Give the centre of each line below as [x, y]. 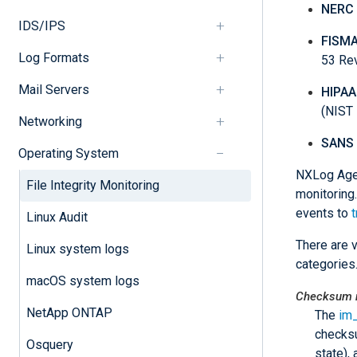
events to [324, 213]
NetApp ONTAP [69, 312]
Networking [50, 121]
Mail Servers [53, 89]
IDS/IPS [41, 25]
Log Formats [53, 57]
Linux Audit [57, 217]
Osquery [49, 344]
